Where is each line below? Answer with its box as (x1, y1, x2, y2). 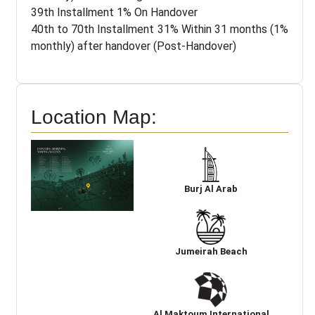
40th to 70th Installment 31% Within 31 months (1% (31, 22, 288, 36)
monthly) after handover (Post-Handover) (31, 39, 236, 53)
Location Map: (31, 105, 157, 128)
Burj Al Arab (184, 183, 238, 194)
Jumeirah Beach (174, 245, 247, 257)
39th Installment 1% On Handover (31, 5, 198, 19)
